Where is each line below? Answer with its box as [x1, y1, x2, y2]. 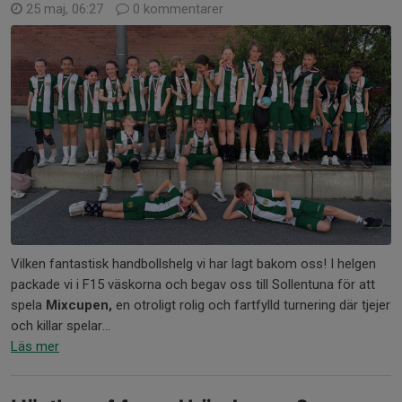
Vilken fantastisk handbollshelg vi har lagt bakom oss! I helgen [11, 255, 376, 272]
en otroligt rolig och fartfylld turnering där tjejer [112, 296, 390, 313]
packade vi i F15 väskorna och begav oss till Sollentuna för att [11, 275, 375, 293]
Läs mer [11, 337, 59, 354]
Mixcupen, [46, 296, 112, 313]
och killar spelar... [11, 317, 110, 334]
